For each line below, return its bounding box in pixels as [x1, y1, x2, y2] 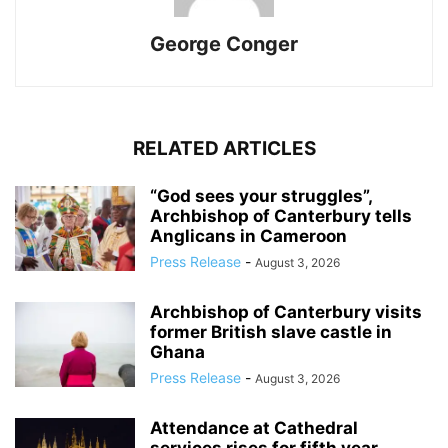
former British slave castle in [150, 322, 392, 343]
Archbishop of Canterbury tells [150, 206, 412, 227]
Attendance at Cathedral [150, 418, 358, 439]
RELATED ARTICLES [132, 137, 316, 161]
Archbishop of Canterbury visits [150, 302, 422, 323]
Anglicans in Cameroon [150, 226, 347, 247]
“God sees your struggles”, [150, 186, 372, 207]
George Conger [150, 32, 298, 57]
